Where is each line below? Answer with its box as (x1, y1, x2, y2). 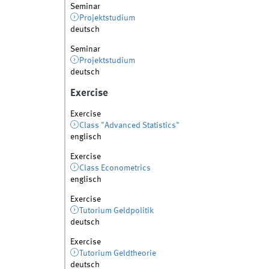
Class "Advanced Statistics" (79, 121, 180, 130)
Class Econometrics (79, 163, 151, 172)
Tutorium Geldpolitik (79, 206, 154, 215)
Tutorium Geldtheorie (79, 249, 157, 258)
